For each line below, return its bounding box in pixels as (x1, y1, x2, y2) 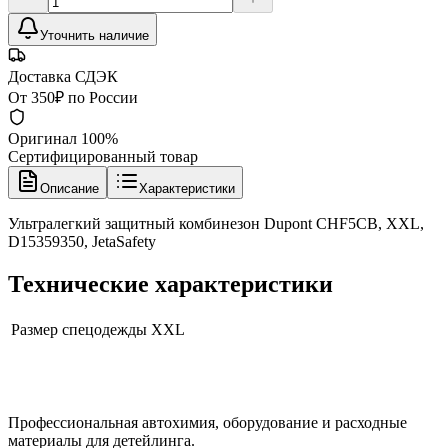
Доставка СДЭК (8, 67, 118, 85)
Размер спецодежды (11, 320, 147, 338)
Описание (40, 180, 99, 196)
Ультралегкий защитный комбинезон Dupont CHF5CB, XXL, (8, 214, 424, 232)
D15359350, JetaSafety (8, 232, 156, 250)
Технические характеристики (8, 270, 333, 297)
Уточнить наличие (40, 27, 149, 43)
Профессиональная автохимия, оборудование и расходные (8, 413, 407, 431)
